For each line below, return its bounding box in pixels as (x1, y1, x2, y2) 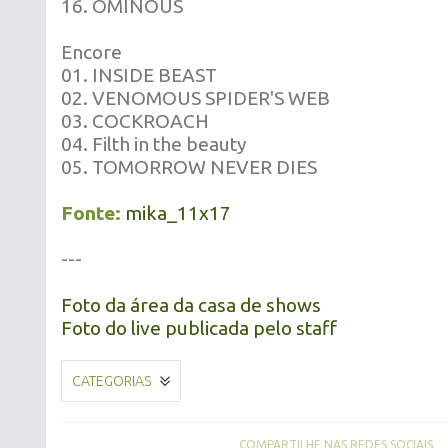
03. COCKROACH (61, 110, 209, 132)
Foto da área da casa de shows (61, 294, 321, 316)
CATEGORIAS (72, 373, 151, 389)
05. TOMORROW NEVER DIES (61, 156, 317, 178)
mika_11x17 (125, 202, 231, 224)
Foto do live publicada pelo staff (61, 317, 337, 339)
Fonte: (61, 202, 121, 224)
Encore (61, 41, 122, 63)
